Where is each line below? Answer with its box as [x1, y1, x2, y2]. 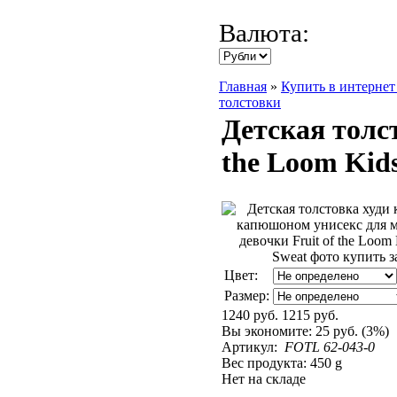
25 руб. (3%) [315, 323, 389, 339]
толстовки [219, 95, 281, 110]
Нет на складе [222, 371, 306, 386]
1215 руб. [282, 307, 339, 323]
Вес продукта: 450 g [222, 355, 342, 370]
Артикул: [222, 339, 281, 354]
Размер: [224, 288, 269, 303]
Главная [219, 79, 267, 94]
